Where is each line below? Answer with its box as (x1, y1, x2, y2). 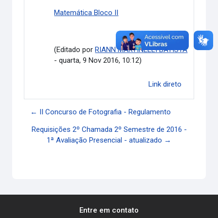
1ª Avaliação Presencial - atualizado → (47, 135, 171, 145)
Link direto (148, 79, 182, 89)
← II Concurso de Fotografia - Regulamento (30, 107, 171, 116)
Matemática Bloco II (54, 8, 119, 17)
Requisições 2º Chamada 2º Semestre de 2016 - (31, 125, 187, 134)
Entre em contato (79, 206, 139, 215)
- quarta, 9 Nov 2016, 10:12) (54, 55, 142, 65)
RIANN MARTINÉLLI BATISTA (95, 45, 188, 54)
